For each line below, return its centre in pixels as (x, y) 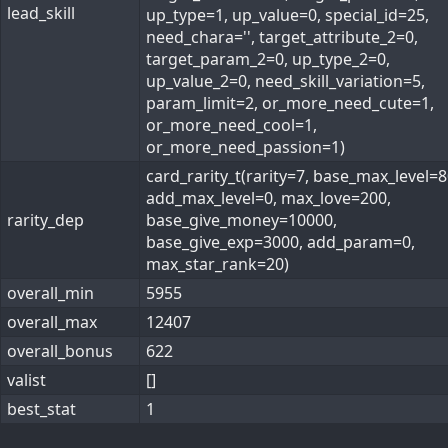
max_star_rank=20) (217, 264)
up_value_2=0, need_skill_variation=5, (285, 81)
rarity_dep (45, 220)
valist (26, 380)
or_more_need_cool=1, (231, 125)
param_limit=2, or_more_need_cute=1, (290, 103)
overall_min (50, 293)
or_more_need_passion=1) (245, 147)
